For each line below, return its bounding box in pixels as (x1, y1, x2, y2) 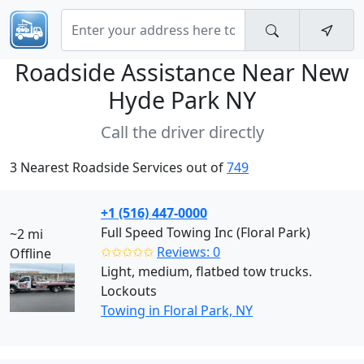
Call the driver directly (100, 121, 264, 143)
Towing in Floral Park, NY (101, 301, 253, 319)
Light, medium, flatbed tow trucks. (101, 262, 312, 280)
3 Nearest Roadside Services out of (10, 158, 227, 176)
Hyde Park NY (108, 84, 256, 115)
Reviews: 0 (157, 243, 220, 261)
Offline (10, 245, 51, 262)
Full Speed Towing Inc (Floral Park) (101, 223, 310, 241)
